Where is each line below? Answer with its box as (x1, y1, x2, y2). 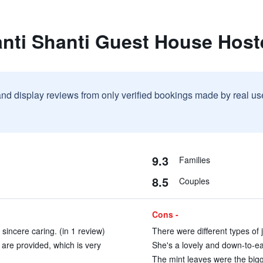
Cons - (151, 208, 178, 220)
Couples (178, 175, 210, 187)
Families (178, 154, 210, 166)
